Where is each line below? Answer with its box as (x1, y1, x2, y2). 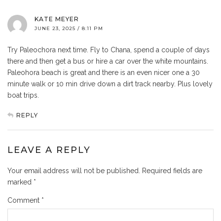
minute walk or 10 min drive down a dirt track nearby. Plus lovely (7, 79, 213, 88)
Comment (7, 196, 41, 204)
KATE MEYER (35, 15, 79, 23)
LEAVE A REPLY (7, 144, 91, 155)
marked (7, 178, 34, 186)
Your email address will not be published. (7, 166, 140, 175)
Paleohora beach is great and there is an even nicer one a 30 (7, 68, 200, 76)
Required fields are (142, 166, 202, 175)
